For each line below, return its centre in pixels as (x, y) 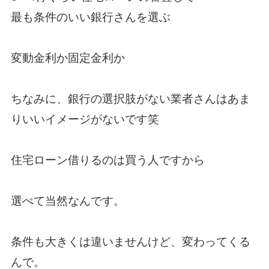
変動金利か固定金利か (68, 58)
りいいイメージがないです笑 (85, 119)
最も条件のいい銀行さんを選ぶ (90, 17)
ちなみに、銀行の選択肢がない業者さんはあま (130, 99)
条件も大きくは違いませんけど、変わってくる (130, 242)
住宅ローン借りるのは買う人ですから (107, 160)
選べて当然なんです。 (68, 201)
